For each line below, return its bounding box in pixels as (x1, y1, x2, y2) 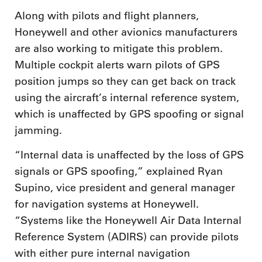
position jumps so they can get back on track (15, 75, 236, 88)
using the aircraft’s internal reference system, (15, 91, 239, 105)
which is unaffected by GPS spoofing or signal (15, 108, 244, 121)
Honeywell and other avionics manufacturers (15, 26, 237, 39)
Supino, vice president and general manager (15, 181, 235, 194)
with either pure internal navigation (15, 246, 190, 260)
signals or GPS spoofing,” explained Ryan (15, 164, 223, 178)
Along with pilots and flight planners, (15, 9, 199, 23)
